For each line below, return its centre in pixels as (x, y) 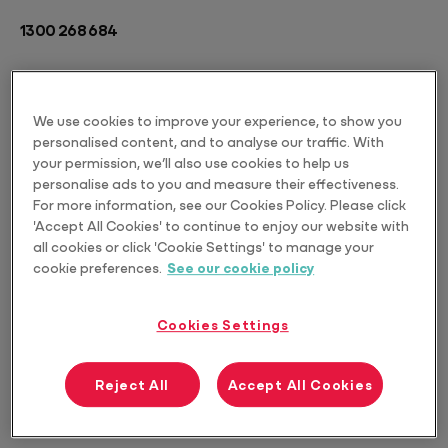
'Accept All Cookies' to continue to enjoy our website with (221, 225)
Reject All (132, 384)
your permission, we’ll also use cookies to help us (191, 162)
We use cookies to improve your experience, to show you (218, 120)
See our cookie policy (241, 267)
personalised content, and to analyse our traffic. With (209, 141)
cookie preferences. (98, 267)
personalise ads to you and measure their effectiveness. (216, 183)
